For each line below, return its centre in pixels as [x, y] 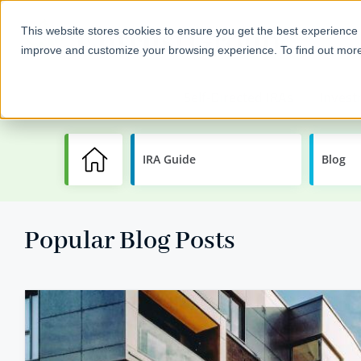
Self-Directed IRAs [238, 98]
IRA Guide [169, 159]
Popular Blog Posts [130, 241]
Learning [181, 159]
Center [176, 172]
